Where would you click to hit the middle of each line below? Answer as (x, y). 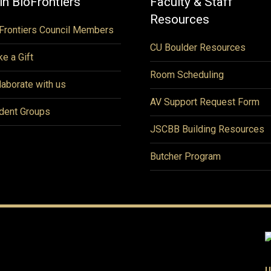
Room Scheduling (187, 75)
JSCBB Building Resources (207, 129)
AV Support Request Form (205, 102)
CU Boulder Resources (198, 47)
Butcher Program (185, 156)
